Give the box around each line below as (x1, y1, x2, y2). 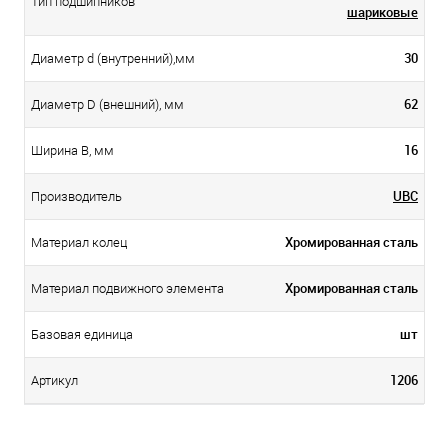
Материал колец (31, 234, 127, 250)
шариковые (347, 2, 418, 21)
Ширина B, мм (31, 142, 114, 158)
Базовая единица (31, 326, 133, 342)
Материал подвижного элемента (31, 280, 224, 296)
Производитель (31, 188, 122, 204)
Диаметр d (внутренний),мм (31, 50, 195, 66)
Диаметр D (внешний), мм (31, 96, 184, 112)
